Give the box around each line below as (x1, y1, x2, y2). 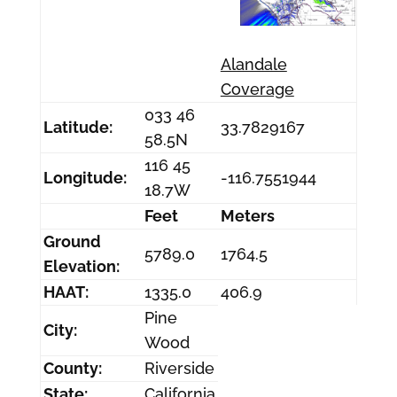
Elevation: (43, 257, 120, 276)
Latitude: (43, 118, 113, 136)
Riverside (144, 359, 214, 378)
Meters (220, 206, 275, 225)
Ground (43, 232, 101, 251)
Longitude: (43, 168, 127, 187)
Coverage (220, 80, 294, 99)
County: (43, 359, 102, 378)
